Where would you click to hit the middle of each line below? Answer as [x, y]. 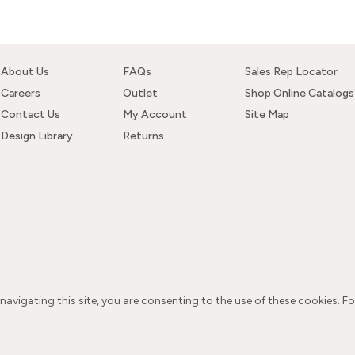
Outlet [140, 94]
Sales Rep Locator [291, 72]
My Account [155, 115]
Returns [143, 136]
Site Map [267, 115]
